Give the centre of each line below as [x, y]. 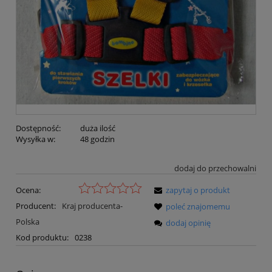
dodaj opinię [188, 223]
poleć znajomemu [198, 207]
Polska [28, 222]
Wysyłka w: [36, 139]
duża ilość [97, 128]
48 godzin [97, 139]
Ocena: [28, 190]
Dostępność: [38, 128]
